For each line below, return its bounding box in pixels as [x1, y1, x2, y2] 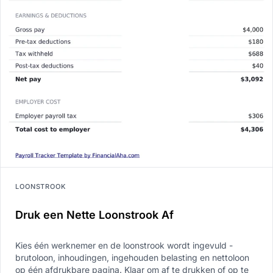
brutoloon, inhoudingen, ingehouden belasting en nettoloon [15, 252, 249, 263]
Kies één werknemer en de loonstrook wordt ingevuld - [15, 240, 233, 251]
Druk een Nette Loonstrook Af [15, 208, 174, 222]
